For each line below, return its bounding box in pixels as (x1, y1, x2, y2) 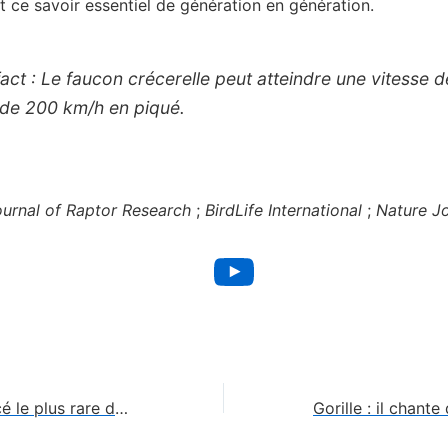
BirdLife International (205, 199, 362, 220)
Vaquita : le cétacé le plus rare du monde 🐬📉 (115, 397, 128, 418)
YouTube (209, 240, 405, 300)
